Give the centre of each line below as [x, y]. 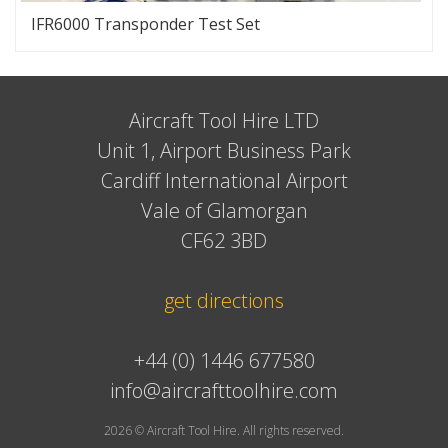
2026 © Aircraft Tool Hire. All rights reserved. [224, 430]
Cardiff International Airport [224, 180]
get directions [224, 300]
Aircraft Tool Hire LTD [224, 120]
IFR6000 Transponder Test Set [145, 23]
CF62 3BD [224, 240]
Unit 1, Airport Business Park [224, 150]
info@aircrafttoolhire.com [224, 390]
